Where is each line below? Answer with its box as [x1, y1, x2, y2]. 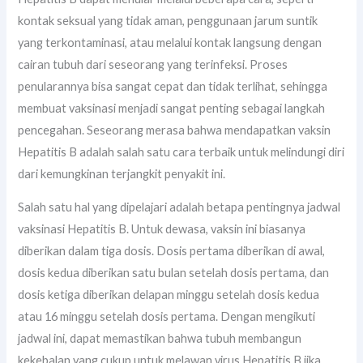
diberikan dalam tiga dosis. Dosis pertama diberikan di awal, [18, 244, 326, 258]
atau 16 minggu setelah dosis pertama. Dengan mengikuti [18, 310, 316, 324]
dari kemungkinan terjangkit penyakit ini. [18, 166, 226, 181]
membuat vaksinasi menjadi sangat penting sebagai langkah [18, 100, 326, 115]
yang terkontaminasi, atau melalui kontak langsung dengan [18, 35, 322, 49]
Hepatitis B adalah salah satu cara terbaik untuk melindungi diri [18, 144, 345, 159]
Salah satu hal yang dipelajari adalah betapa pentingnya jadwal [18, 200, 341, 215]
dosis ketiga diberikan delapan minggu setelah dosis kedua [18, 288, 320, 302]
